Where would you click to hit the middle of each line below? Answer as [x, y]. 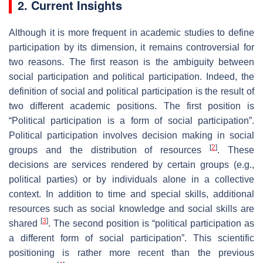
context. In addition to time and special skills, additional [131, 194]
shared [25, 223]
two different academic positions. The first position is [131, 106]
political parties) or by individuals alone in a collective [131, 179]
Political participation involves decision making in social [131, 135]
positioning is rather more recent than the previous [131, 252]
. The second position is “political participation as [151, 223]
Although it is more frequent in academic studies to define [131, 32]
